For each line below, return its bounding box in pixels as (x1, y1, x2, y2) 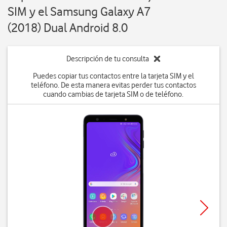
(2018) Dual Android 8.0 (8, 20, 128, 35)
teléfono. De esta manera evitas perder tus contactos (30, 81, 196, 90)
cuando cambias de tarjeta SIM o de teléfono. (43, 90, 184, 99)
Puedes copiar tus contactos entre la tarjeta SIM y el (32, 71, 194, 81)
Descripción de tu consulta (66, 54, 149, 63)
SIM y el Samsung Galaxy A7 (8, 4, 150, 19)
